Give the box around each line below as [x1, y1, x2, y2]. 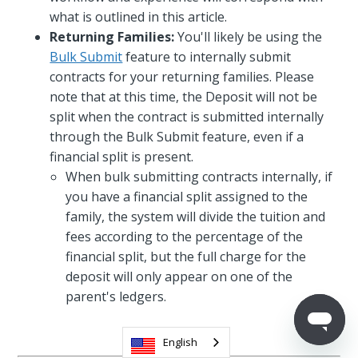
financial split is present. [50, 147, 194, 165]
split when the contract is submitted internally [50, 107, 324, 125]
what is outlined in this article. [50, 7, 231, 26]
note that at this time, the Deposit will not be [50, 87, 318, 105]
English [163, 335, 197, 349]
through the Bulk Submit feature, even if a [50, 127, 304, 145]
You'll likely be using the [174, 27, 323, 46]
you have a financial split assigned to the [66, 187, 308, 205]
